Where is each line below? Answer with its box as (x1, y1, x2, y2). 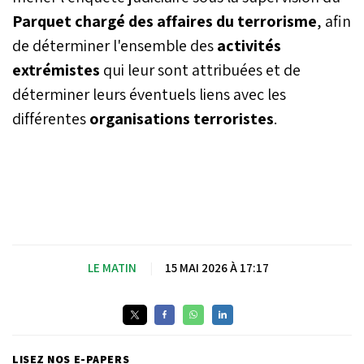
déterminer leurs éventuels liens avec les (12, 83, 286, 105)
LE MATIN (87, 259, 136, 275)
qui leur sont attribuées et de (100, 58, 301, 80)
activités (214, 34, 281, 56)
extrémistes (12, 58, 100, 80)
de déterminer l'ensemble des (12, 34, 214, 56)
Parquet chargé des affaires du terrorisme (12, 10, 317, 32)
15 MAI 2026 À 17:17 (164, 259, 269, 275)
